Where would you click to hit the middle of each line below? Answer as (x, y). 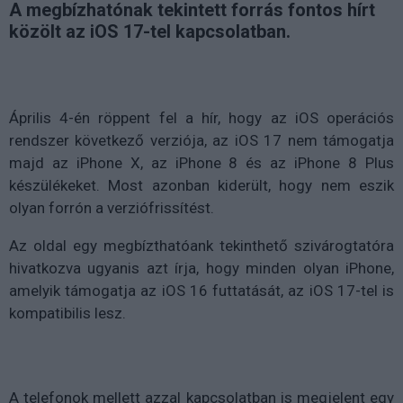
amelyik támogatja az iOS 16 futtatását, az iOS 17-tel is (201, 290)
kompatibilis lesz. (67, 313)
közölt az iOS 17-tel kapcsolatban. (150, 31)
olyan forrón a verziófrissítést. (112, 207)
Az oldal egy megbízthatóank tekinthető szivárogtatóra (201, 245)
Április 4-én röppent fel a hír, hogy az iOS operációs (201, 117)
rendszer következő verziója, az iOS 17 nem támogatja (201, 140)
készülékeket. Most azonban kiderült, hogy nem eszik (201, 185)
